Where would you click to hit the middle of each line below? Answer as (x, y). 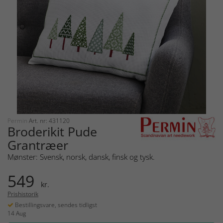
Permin (18, 120)
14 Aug (17, 213)
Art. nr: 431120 (49, 120)
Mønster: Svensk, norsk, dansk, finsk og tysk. (81, 157)
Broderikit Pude (52, 131)
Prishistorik (23, 194)
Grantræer (38, 145)
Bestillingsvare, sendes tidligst (55, 205)
